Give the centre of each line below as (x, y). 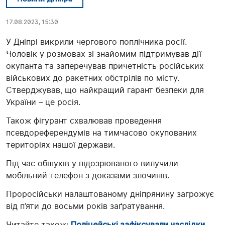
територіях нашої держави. (61, 145)
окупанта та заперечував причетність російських (105, 66)
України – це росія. (44, 102)
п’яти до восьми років (64, 206)
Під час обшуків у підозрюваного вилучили (92, 163)
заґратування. (136, 206)
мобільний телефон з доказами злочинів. (89, 176)
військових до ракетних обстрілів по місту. (93, 78)
